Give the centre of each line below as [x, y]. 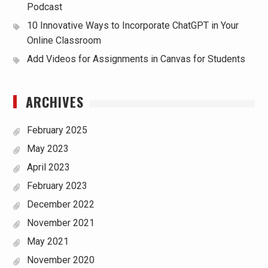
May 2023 [48, 149]
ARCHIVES [54, 102]
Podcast [44, 7]
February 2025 [57, 130]
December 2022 [60, 204]
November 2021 [60, 223]
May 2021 [48, 241]
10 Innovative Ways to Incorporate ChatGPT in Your [133, 25]
